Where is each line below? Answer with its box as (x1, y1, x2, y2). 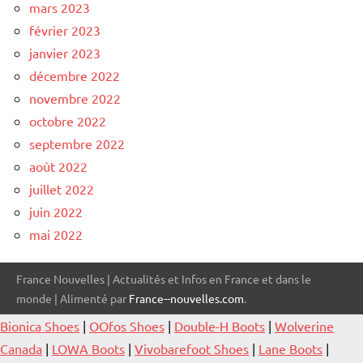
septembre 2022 (29, 135, 125, 152)
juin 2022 (29, 203, 83, 220)
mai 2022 (29, 225, 83, 242)
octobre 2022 (29, 112, 106, 129)
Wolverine (275, 317, 334, 334)
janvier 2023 (29, 44, 100, 61)
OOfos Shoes (89, 317, 164, 334)
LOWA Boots (52, 340, 125, 357)
